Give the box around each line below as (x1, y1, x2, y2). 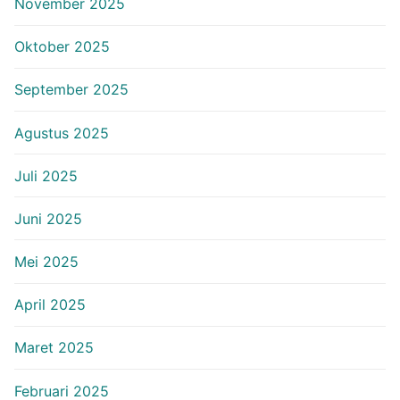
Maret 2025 (14, 338, 94, 357)
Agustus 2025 (14, 123, 109, 142)
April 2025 (14, 296, 86, 314)
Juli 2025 (14, 166, 78, 185)
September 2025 (14, 80, 129, 99)
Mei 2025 (14, 253, 79, 271)
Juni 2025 (14, 209, 82, 228)
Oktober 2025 (14, 37, 110, 56)
